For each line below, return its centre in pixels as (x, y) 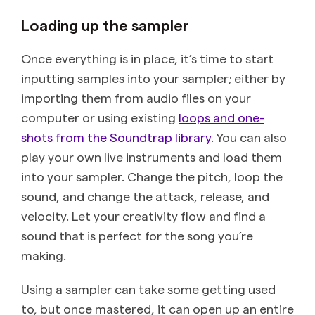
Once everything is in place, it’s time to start (147, 58)
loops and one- (221, 117)
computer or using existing (100, 117)
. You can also (249, 137)
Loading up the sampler (105, 25)
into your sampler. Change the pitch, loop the (152, 176)
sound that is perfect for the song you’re (137, 236)
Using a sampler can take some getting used (148, 289)
